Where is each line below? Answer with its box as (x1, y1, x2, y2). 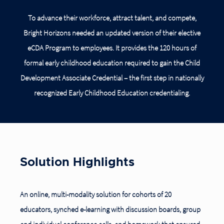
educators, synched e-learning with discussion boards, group (20, 204, 200, 214)
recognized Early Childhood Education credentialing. (34, 88, 190, 97)
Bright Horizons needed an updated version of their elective (23, 28, 200, 37)
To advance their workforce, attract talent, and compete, (27, 13, 196, 22)
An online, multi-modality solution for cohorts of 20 (20, 189, 171, 199)
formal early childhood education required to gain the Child (24, 58, 200, 67)
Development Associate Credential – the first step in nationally (20, 73, 204, 82)
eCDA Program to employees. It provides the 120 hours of (27, 43, 196, 52)
